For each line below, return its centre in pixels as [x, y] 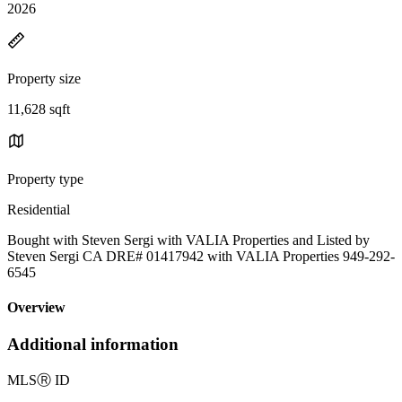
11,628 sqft [39, 109]
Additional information [93, 345]
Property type [45, 179]
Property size [44, 78]
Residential [39, 209]
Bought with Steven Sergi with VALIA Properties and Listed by [188, 240]
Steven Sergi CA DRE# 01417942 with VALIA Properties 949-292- [201, 256]
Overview [36, 308]
